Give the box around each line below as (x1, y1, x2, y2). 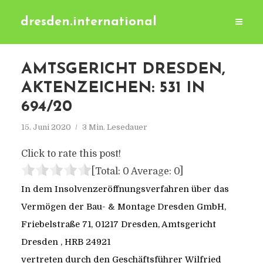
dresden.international (21, 16, 157, 28)
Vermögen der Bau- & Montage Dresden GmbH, (21, 202, 226, 212)
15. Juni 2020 (21, 123, 71, 131)
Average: (129, 166, 174, 177)
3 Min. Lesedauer (82, 123, 147, 131)
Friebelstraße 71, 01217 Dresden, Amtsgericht (21, 220, 216, 230)
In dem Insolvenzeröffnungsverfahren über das (21, 184, 229, 194)
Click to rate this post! (21, 149, 121, 159)
